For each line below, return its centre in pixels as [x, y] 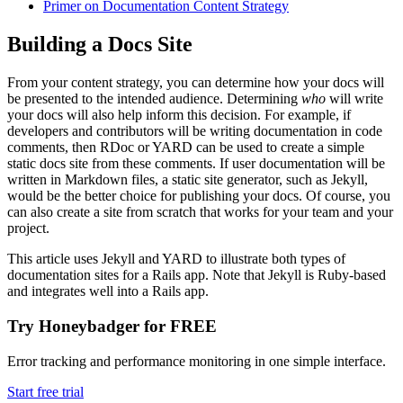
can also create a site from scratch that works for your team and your [200, 212]
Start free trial [45, 391]
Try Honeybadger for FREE [112, 326]
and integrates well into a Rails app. [108, 291]
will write [354, 99]
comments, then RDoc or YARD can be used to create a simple [186, 148]
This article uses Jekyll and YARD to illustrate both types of [176, 259]
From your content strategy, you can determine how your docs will [196, 83]
